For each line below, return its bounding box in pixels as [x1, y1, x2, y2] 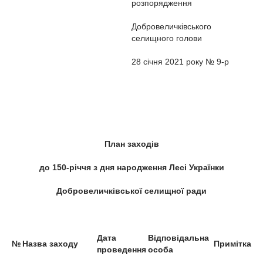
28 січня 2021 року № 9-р [131, 57, 229, 66]
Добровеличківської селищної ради [56, 186, 207, 195]
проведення [97, 245, 146, 254]
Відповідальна [148, 233, 209, 242]
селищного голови [131, 33, 202, 43]
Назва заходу [22, 239, 78, 248]
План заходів [104, 139, 159, 149]
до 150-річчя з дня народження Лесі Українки [39, 163, 224, 172]
